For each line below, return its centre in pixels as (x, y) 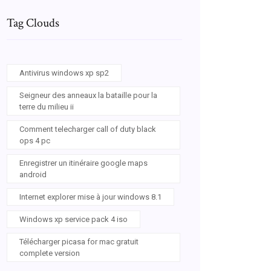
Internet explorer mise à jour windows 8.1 (90, 197)
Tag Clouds (33, 23)
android (33, 175)
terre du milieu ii (47, 107)
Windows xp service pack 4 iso (73, 219)
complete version (50, 253)
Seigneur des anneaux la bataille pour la (88, 95)
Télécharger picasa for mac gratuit (79, 242)
